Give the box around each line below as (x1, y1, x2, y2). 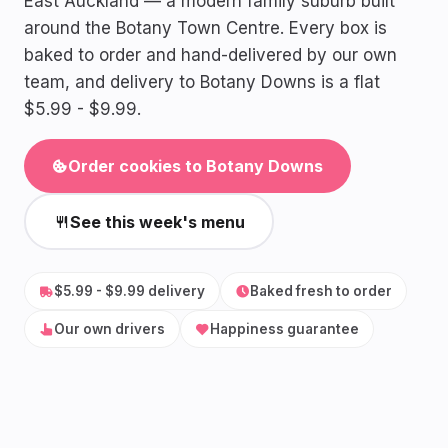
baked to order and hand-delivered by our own (24, 45, 397, 65)
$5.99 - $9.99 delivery (54, 283, 205, 299)
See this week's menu (69, 211, 245, 232)
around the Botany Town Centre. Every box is (24, 18, 387, 38)
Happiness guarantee (210, 321, 359, 337)
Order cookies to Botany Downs (68, 156, 323, 176)
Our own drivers (54, 321, 165, 337)
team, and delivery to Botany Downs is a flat (24, 72, 380, 92)
